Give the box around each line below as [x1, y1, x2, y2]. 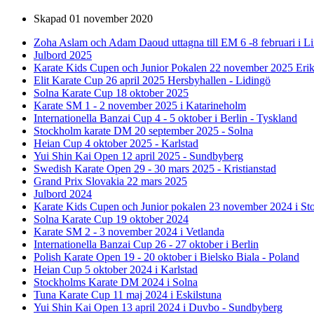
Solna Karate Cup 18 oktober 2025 [34, 86, 189, 99]
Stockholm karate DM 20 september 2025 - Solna [34, 124, 253, 137]
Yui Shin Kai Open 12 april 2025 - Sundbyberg [34, 149, 243, 162]
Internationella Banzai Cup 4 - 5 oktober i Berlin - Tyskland [34, 111, 297, 124]
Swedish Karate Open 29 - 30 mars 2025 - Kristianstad [34, 162, 276, 175]
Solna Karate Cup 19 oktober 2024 [34, 212, 189, 225]
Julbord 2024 [34, 187, 92, 200]
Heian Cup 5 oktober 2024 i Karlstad [34, 263, 198, 275]
